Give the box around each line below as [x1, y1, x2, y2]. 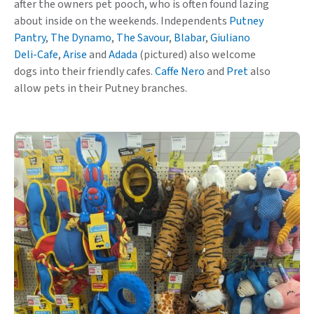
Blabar [174, 30, 205, 46]
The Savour [116, 30, 169, 46]
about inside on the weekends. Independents [14, 13, 229, 29]
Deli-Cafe [14, 47, 58, 62]
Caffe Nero [155, 64, 205, 79]
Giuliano [210, 30, 250, 46]
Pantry [14, 30, 46, 46]
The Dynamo [50, 30, 111, 46]
